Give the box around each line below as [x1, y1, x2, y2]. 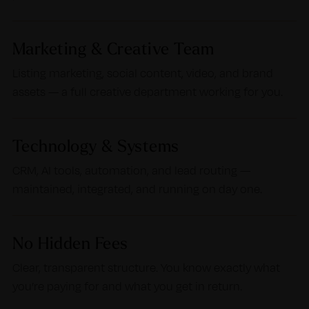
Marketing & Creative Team [12, 38, 215, 59]
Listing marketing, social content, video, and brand [12, 66, 273, 80]
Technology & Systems [12, 135, 179, 156]
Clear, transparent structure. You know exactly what [12, 261, 280, 275]
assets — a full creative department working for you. [12, 85, 283, 99]
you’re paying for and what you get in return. [12, 279, 242, 293]
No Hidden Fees [12, 232, 128, 253]
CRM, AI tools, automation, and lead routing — [12, 163, 250, 177]
